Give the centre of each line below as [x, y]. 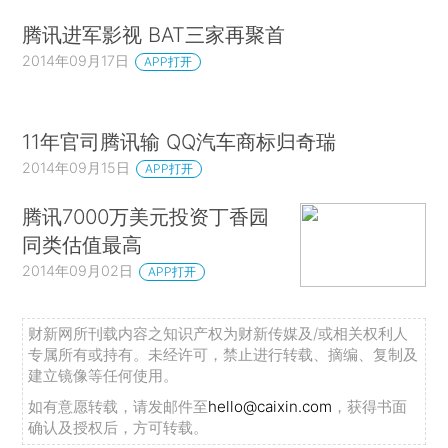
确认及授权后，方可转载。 [118, 427]
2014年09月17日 [76, 60]
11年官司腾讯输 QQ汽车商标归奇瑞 [179, 142]
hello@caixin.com [270, 406]
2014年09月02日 [78, 270]
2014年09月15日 [76, 168]
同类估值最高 [82, 245]
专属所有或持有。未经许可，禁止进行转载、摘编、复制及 [223, 354]
